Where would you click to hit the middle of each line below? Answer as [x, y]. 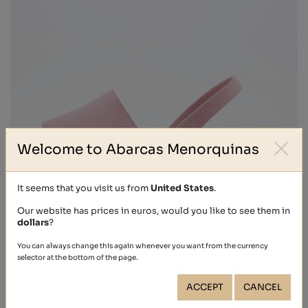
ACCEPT [205, 287]
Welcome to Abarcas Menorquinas [138, 149]
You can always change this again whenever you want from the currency [143, 245]
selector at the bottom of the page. [78, 257]
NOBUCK [154, 235]
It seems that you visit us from [84, 188]
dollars [33, 222]
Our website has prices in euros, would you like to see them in [154, 211]
